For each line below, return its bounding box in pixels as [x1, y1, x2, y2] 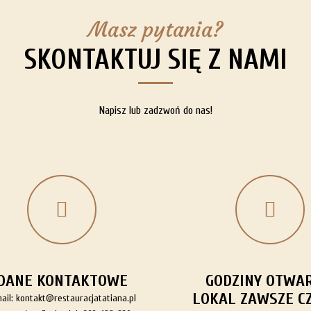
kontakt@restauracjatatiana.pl [15, 292, 136, 304]
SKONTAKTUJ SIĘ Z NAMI [24, 44, 287, 76]
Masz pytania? [88, 17, 223, 42]
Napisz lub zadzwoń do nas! [99, 104, 212, 117]
